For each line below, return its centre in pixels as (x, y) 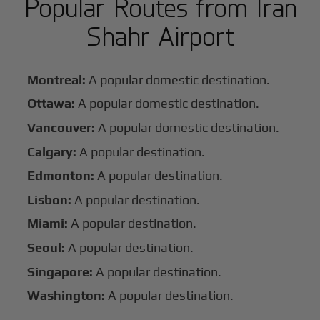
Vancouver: (61, 127)
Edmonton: (62, 176)
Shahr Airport (160, 35)
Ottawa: (51, 104)
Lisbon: (50, 199)
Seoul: (46, 247)
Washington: (66, 296)
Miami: (48, 224)
